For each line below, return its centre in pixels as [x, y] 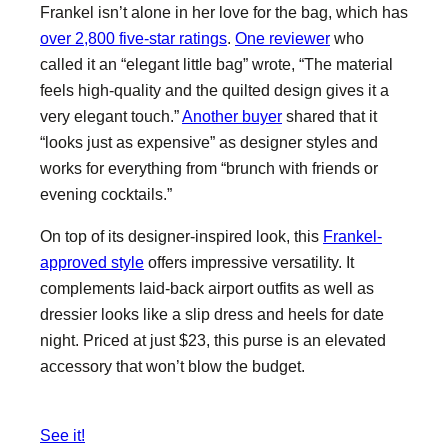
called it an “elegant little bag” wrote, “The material [216, 64]
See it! [62, 434]
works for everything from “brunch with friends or [209, 168]
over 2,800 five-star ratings [133, 38]
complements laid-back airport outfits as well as [207, 288]
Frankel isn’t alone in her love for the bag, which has [224, 12]
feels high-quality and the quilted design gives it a [214, 90]
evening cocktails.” [106, 194]
